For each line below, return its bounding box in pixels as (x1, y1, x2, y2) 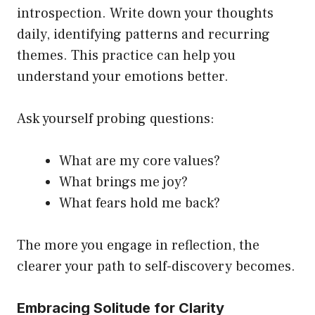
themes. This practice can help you (17, 46, 236, 65)
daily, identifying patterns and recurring (17, 25, 270, 44)
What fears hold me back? (59, 194, 220, 212)
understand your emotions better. (17, 67, 229, 86)
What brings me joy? (59, 173, 188, 191)
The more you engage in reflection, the (17, 236, 259, 255)
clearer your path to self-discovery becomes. (17, 257, 295, 276)
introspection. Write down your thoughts (17, 4, 274, 22)
